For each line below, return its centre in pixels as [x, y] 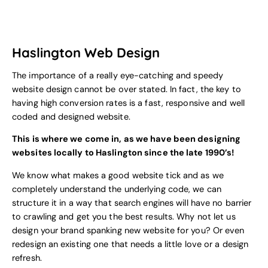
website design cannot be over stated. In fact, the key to [127, 89]
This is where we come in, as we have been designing [127, 139]
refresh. [27, 258]
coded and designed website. [71, 117]
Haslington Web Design [86, 52]
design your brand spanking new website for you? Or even [128, 230]
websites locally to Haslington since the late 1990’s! [123, 153]
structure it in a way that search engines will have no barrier [132, 203]
